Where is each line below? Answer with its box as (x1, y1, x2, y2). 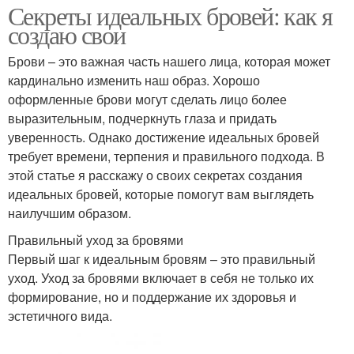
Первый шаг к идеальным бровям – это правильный (8, 250, 315, 269)
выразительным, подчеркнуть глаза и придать (8, 109, 277, 128)
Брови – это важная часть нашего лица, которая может (8, 52, 330, 71)
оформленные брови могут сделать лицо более (8, 90, 287, 109)
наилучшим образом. (8, 204, 131, 223)
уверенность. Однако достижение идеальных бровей (8, 128, 319, 147)
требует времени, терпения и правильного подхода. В (8, 147, 325, 166)
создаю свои (8, 17, 126, 52)
